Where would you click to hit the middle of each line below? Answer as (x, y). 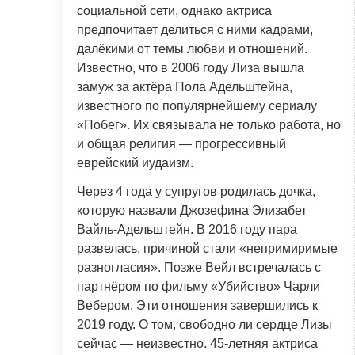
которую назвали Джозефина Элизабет (192, 210)
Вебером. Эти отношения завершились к (197, 305)
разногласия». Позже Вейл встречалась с (199, 267)
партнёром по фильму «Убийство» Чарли (198, 286)
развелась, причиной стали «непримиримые (207, 248)
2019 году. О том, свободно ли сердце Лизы (204, 324)
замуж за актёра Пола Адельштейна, (185, 86)
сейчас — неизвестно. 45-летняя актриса (197, 343)
